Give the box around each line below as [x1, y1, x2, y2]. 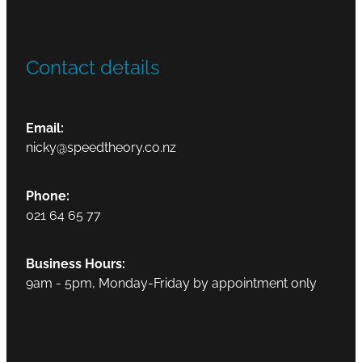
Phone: [26, 186, 69, 204]
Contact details [26, 52, 160, 80]
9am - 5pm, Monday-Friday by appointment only [26, 273, 317, 292]
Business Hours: [26, 254, 125, 272]
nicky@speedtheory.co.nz [26, 137, 176, 156]
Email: [26, 118, 64, 137]
